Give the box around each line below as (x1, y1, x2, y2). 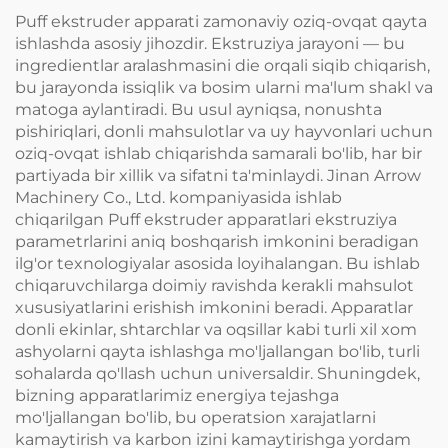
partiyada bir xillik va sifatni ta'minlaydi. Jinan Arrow (15, 165, 421, 185)
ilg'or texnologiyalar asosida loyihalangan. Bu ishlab (15, 253, 420, 273)
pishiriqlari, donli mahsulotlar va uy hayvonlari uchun (15, 121, 433, 141)
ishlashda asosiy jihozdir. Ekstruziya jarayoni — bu (15, 33, 405, 53)
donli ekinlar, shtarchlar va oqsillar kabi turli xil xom (15, 319, 417, 339)
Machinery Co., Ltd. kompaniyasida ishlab (15, 187, 342, 207)
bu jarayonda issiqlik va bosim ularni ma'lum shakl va (15, 77, 433, 97)
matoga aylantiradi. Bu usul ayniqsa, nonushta (15, 99, 382, 119)
